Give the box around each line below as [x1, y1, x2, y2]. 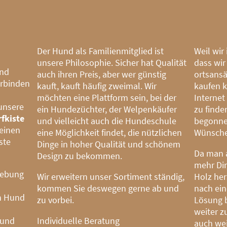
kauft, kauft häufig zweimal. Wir [37, 80, 157, 92]
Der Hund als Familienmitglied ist [37, 45, 164, 57]
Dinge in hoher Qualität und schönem [37, 138, 181, 150]
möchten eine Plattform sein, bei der [37, 91, 177, 103]
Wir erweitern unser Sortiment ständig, [37, 170, 185, 182]
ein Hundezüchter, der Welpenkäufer [37, 103, 177, 115]
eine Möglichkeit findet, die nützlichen [37, 126, 182, 138]
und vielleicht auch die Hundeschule [37, 115, 177, 127]
